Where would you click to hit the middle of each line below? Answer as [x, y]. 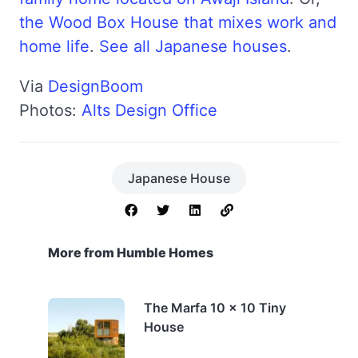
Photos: [50, 110]
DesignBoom [95, 86]
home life [54, 46]
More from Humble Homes [131, 252]
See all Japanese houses [193, 46]
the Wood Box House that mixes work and [178, 22]
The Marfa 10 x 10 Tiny [215, 307]
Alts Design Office [149, 110]
